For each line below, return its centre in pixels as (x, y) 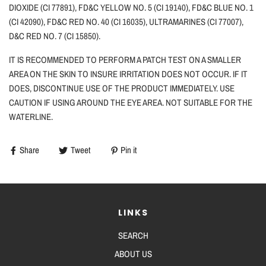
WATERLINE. (31, 117)
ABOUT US (133, 254)
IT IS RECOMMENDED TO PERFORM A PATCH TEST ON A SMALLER (125, 60)
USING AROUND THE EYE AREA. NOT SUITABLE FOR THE (152, 103)
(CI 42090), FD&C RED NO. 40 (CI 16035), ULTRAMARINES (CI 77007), (126, 22)
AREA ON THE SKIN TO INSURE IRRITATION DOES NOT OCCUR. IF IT (128, 74)
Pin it (129, 150)
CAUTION (26, 103)
